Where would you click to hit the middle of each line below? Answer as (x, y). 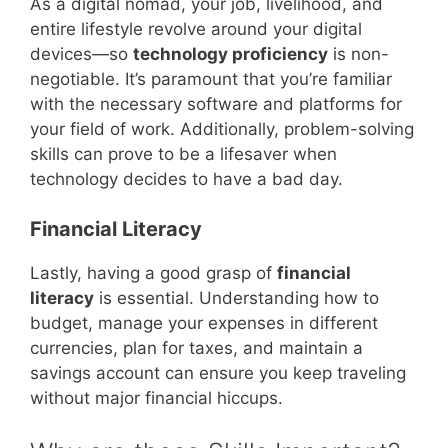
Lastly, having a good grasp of (153, 273)
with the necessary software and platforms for (216, 103)
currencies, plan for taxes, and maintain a (196, 348)
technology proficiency (230, 53)
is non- (358, 53)
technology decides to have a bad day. (186, 178)
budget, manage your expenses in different (204, 323)
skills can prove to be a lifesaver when (183, 153)
